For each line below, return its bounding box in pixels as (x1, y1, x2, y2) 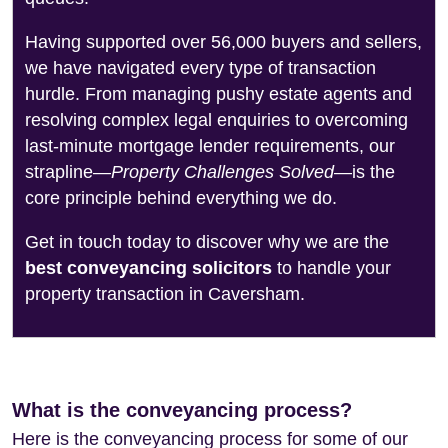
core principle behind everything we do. (25, 188, 337, 208)
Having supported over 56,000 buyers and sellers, (25, 32, 422, 52)
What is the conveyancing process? (12, 399, 352, 421)
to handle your (272, 258, 391, 278)
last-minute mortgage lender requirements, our (25, 136, 395, 156)
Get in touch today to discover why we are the (25, 232, 389, 252)
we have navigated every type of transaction (25, 58, 376, 78)
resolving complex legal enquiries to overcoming (25, 110, 408, 130)
